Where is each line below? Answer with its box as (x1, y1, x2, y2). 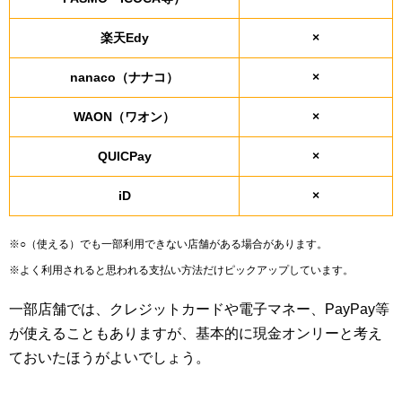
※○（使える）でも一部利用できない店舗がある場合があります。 (9, 238, 328, 251)
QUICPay (97, 149, 152, 164)
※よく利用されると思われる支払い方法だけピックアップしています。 (9, 264, 354, 277)
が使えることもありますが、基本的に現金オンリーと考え (9, 326, 382, 342)
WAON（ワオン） (74, 109, 175, 125)
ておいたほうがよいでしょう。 (9, 350, 210, 366)
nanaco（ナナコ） (70, 70, 179, 85)
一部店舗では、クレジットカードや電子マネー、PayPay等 (9, 301, 389, 318)
